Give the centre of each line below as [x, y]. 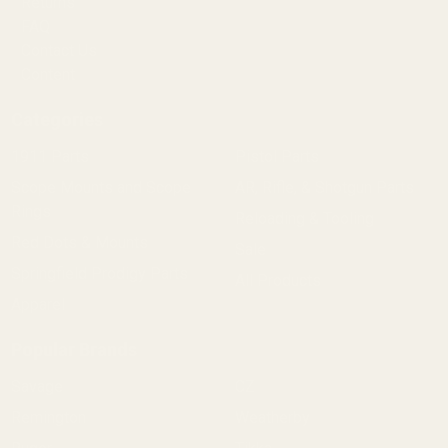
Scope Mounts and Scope [100, 188]
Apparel [37, 305]
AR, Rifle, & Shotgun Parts [324, 188]
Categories [56, 120]
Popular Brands [73, 350]
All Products [277, 281]
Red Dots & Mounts [79, 243]
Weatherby [272, 418]
